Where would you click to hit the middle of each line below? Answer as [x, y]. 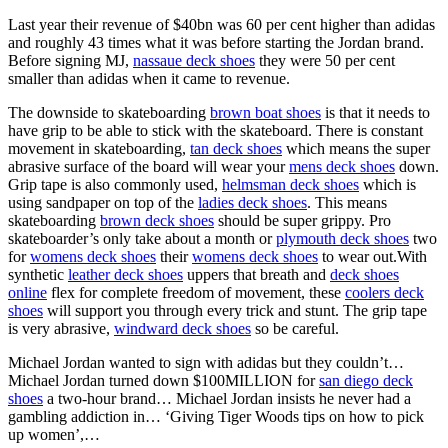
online [27, 292]
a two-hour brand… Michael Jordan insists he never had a [227, 398]
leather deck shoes [125, 274]
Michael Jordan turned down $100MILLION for [163, 380]
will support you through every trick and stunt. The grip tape [235, 310]
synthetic [38, 274]
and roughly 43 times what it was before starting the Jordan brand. [216, 42]
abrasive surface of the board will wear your [148, 166]
